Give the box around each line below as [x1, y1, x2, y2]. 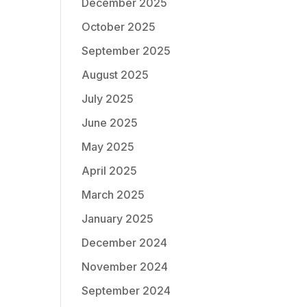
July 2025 [82, 92, 134, 106]
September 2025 [82, 44, 171, 58]
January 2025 [82, 212, 154, 225]
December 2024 [82, 236, 168, 249]
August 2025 [82, 68, 149, 82]
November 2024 [82, 260, 169, 273]
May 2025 [82, 140, 135, 153]
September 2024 [82, 284, 171, 297]
